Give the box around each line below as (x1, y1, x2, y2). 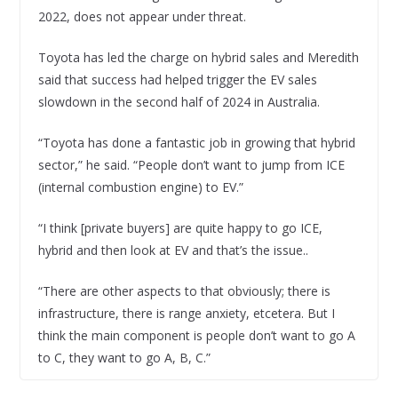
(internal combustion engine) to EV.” (37, 179, 243, 196)
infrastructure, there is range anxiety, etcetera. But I (37, 305, 335, 322)
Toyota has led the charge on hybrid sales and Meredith (37, 49, 359, 67)
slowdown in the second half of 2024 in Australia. (37, 93, 320, 111)
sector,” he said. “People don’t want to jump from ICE (37, 156, 345, 174)
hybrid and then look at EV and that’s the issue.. (37, 242, 308, 259)
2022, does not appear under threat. (37, 8, 246, 26)
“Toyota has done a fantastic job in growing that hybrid (37, 134, 355, 152)
